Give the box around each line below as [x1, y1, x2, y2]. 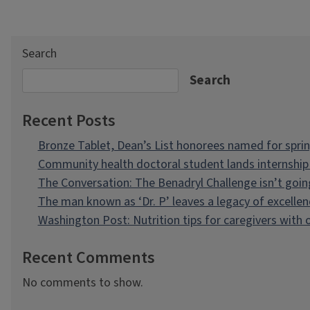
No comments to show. [22, 274, 143, 292]
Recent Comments [22, 246, 155, 271]
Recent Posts [22, 109, 116, 134]
